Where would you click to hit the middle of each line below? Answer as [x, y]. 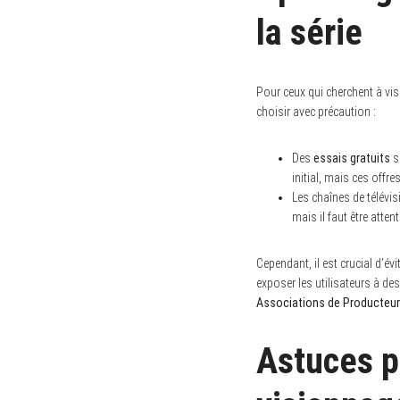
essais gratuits [352, 158]
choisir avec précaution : [316, 111]
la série [309, 32]
